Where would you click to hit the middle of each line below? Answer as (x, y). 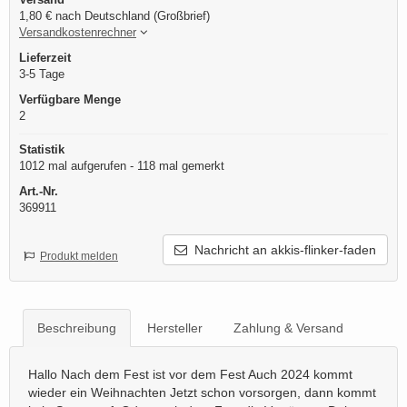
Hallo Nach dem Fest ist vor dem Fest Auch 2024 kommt (190, 375)
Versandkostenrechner (78, 33)
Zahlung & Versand (288, 328)
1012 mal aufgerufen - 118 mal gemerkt (122, 166)
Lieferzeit (45, 58)
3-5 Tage (42, 74)
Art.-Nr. (39, 192)
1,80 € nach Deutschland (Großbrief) (114, 16)
